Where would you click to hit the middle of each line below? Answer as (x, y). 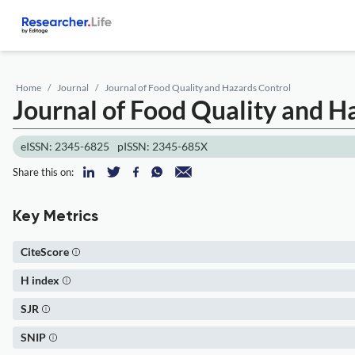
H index (40, 280)
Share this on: (43, 172)
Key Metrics (55, 217)
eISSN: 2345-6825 (65, 146)
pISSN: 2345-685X (162, 146)
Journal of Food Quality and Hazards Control (198, 88)
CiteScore (45, 252)
